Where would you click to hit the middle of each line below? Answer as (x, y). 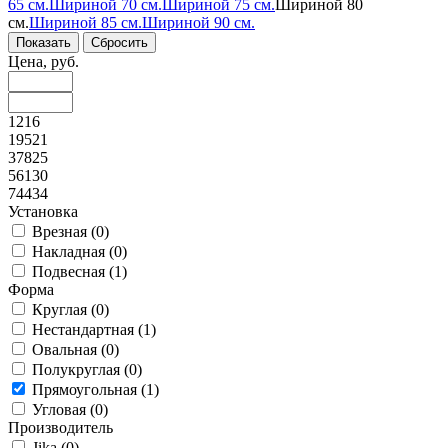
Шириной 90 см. (198, 22)
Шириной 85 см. (85, 22)
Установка (43, 211)
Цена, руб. (43, 61)
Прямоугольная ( (89, 389)
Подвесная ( (73, 271)
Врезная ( (64, 231)
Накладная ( (73, 251)
